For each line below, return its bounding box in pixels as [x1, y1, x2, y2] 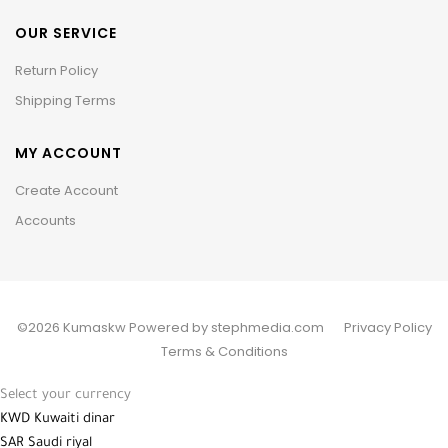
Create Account [15, 180, 118, 200]
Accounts [15, 210, 76, 230]
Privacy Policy [343, 317, 432, 337]
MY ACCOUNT [15, 142, 122, 163]
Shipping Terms [15, 90, 116, 110]
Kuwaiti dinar [34, 411, 115, 427]
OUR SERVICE [15, 22, 117, 43]
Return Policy [15, 60, 98, 80]
